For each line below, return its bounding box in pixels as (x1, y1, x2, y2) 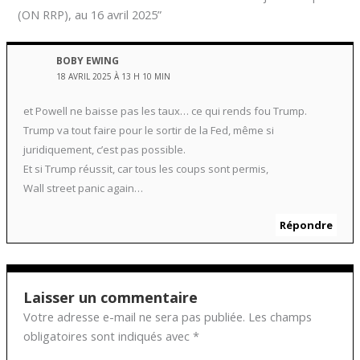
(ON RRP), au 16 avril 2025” (18, 6, 162, 22)
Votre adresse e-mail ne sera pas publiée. (22, 309, 245, 325)
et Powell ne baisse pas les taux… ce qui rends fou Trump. (22, 103, 307, 118)
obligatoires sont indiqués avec (22, 328, 193, 345)
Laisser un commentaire (22, 288, 198, 308)
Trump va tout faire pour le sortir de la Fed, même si (22, 122, 274, 137)
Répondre (280, 218, 333, 233)
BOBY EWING (56, 53, 120, 67)
